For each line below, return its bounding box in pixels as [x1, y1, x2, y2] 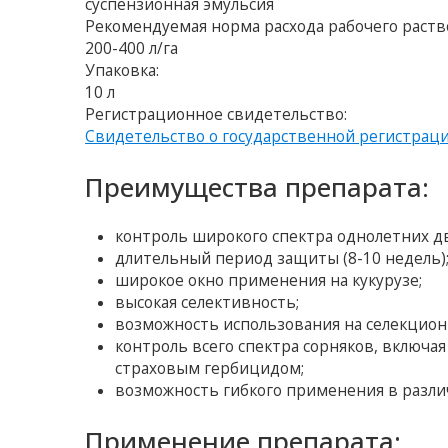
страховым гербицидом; [115, 358, 305, 380]
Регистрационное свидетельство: [85, 104, 348, 126]
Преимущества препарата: [85, 169, 430, 206]
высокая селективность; [115, 292, 300, 314]
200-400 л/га [85, 38, 179, 60]
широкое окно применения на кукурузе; [115, 270, 423, 292]
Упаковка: [85, 60, 160, 82]
